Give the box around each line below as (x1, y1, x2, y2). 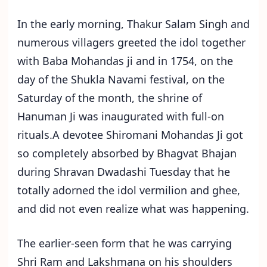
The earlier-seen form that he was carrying (17, 235, 232, 250)
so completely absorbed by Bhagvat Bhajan (17, 145, 237, 160)
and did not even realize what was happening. (17, 201, 249, 216)
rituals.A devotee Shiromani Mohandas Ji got (17, 127, 243, 142)
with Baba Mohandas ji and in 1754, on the (17, 53, 233, 68)
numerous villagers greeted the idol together (17, 35, 246, 49)
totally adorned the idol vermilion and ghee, (17, 182, 240, 197)
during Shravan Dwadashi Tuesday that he (17, 164, 230, 179)
